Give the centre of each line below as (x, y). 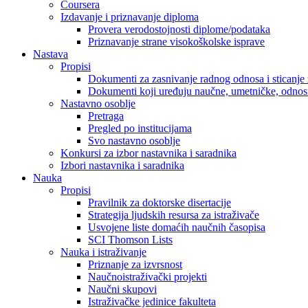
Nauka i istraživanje (103, 252)
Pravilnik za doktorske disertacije (159, 203)
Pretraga (106, 116)
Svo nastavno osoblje (134, 141)
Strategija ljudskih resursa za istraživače (174, 215)
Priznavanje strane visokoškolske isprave (176, 42)
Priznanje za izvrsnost (135, 265)
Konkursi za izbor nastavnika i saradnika (148, 153)
